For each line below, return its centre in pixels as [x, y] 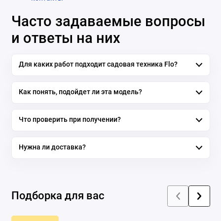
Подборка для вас [58, 196]
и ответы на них [66, 38]
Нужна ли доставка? [52, 147]
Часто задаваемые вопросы [108, 21]
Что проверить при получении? [70, 120]
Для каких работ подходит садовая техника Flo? [98, 65]
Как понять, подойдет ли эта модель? [80, 92]
